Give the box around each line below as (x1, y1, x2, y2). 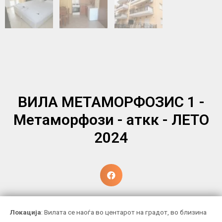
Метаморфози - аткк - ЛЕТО (13, 111, 209, 128)
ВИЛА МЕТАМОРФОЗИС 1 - (17, 93, 205, 111)
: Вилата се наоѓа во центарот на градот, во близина (41, 208, 207, 216)
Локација (10, 208, 41, 216)
